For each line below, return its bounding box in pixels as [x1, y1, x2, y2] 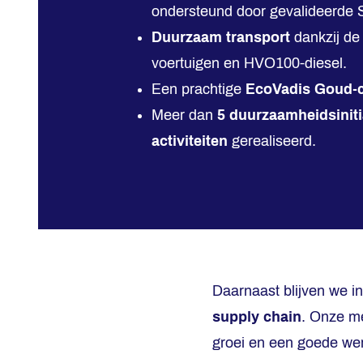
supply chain [212, 309, 301, 325]
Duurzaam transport [152, 29, 290, 45]
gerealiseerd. [228, 133, 316, 149]
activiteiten [152, 133, 228, 149]
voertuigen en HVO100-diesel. [152, 55, 347, 71]
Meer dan [152, 107, 217, 123]
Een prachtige [152, 81, 246, 97]
